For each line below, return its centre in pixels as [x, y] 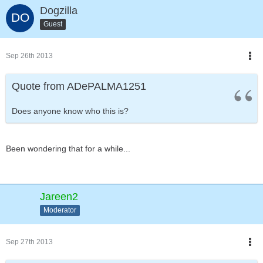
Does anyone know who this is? [70, 111]
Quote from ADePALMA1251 [79, 86]
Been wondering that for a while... [68, 149]
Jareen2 [59, 197]
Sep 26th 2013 [29, 56]
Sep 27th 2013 [29, 242]
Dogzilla [59, 11]
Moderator [60, 210]
